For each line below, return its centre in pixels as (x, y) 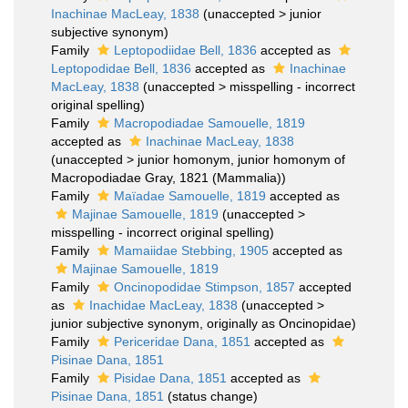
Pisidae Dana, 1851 (170, 378)
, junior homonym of (288, 159)
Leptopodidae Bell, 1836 (121, 68)
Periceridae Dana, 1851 (182, 342)
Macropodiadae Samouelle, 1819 (209, 123)
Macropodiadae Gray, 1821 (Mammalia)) (168, 178)
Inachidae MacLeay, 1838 (163, 305)
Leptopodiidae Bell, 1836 (185, 50)
